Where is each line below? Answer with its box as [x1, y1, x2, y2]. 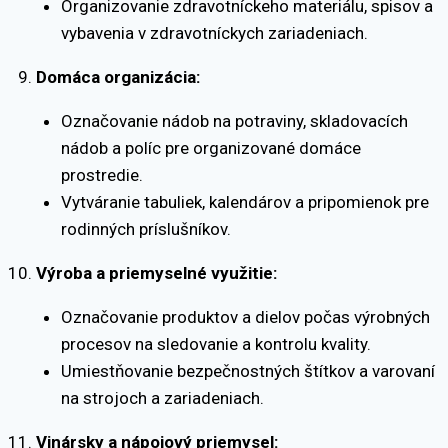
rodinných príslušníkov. [61, 218, 231, 239]
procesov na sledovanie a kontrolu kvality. [61, 333, 371, 354]
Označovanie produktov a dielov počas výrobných [61, 306, 430, 327]
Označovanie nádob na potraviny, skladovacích [61, 110, 408, 131]
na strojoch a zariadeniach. [61, 387, 264, 408]
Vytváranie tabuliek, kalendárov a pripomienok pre [61, 191, 429, 212]
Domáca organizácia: [35, 66, 200, 87]
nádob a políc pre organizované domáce [61, 137, 361, 158]
